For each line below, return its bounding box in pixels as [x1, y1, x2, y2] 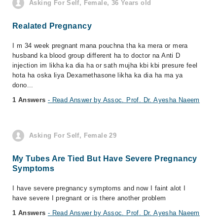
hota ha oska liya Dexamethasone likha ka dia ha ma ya [12, 72, 183, 79]
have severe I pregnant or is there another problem [12, 194, 166, 202]
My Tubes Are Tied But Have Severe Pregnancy [12, 154, 197, 163]
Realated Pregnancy [12, 22, 92, 30]
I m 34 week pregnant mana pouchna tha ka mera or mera [12, 42, 188, 49]
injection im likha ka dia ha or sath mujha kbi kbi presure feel [12, 62, 198, 69]
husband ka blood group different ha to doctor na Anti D [12, 52, 181, 59]
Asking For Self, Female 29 [29, 132, 117, 139]
